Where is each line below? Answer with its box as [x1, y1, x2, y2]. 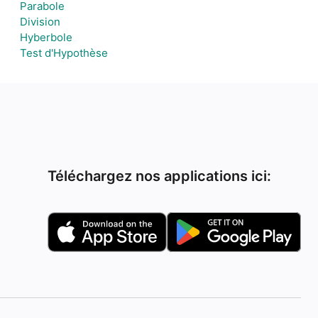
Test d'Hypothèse [20, 46, 108, 60]
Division [20, 15, 60, 28]
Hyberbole [20, 31, 72, 44]
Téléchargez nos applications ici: [48, 168, 272, 185]
